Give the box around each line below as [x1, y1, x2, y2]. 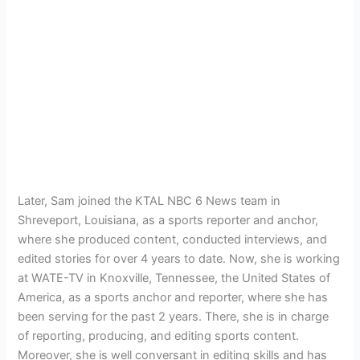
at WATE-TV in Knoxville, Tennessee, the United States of [18, 270, 331, 285]
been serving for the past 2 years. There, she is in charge [18, 309, 329, 324]
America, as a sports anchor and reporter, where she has [18, 289, 329, 305]
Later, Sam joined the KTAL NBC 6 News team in [18, 193, 281, 208]
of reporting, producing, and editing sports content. [18, 328, 300, 343]
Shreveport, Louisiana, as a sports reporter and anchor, [18, 212, 319, 227]
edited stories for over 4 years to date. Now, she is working [18, 251, 341, 266]
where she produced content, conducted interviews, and [18, 231, 328, 247]
